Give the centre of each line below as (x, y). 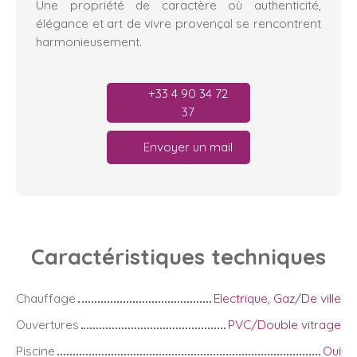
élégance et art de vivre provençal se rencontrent (178, 23)
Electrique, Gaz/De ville (277, 298)
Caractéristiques (121, 256)
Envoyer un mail (188, 147)
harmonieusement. (89, 41)
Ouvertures (47, 324)
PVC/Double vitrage (284, 324)
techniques (269, 256)
